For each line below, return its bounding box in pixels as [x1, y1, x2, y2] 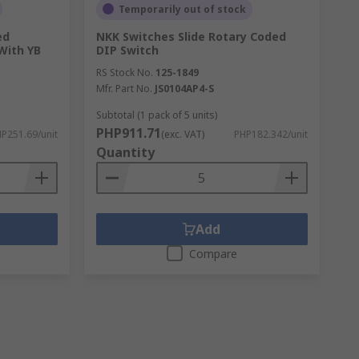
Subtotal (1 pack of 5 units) [95, 107, 217, 122]
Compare [188, 245, 237, 261]
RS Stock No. [95, 65, 153, 79]
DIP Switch [95, 42, 159, 58]
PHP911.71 [95, 123, 161, 142]
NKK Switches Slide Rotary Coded [95, 28, 286, 44]
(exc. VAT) [160, 127, 204, 141]
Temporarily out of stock [118, 2, 246, 16]
